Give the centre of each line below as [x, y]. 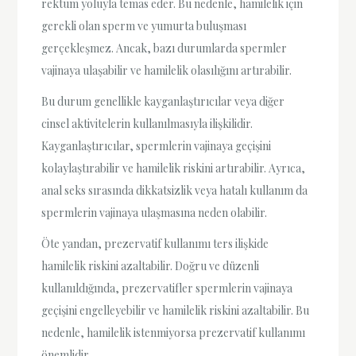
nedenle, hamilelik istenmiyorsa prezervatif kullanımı [174, 333]
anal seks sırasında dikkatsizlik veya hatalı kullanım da [175, 191]
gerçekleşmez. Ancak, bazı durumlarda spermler [164, 48]
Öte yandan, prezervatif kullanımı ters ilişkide [155, 244]
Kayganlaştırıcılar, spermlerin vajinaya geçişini [157, 146]
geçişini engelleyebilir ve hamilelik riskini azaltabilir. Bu [176, 311]
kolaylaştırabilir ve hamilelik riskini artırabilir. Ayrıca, [174, 168]
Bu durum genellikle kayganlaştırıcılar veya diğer [163, 102]
